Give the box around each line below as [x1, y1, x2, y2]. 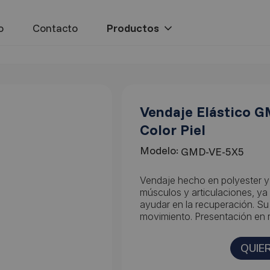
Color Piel [140, 121, 206, 139]
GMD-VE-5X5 [181, 145, 244, 159]
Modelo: [140, 143, 178, 157]
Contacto [32, 21, 78, 35]
